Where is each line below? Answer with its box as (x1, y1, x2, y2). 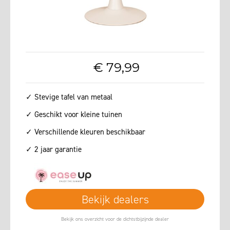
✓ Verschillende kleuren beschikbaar (26, 127, 145, 138)
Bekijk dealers (81, 192, 149, 207)
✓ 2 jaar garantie (26, 144, 82, 155)
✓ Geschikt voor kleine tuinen (26, 109, 122, 120)
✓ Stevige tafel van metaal (26, 92, 112, 103)
